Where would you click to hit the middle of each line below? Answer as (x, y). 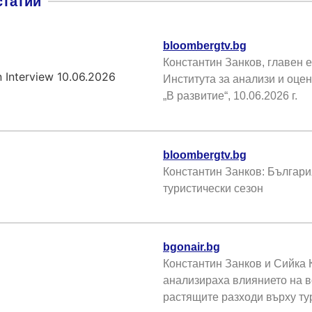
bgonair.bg (192, 247)
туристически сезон (213, 188)
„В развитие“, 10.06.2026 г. (230, 96)
